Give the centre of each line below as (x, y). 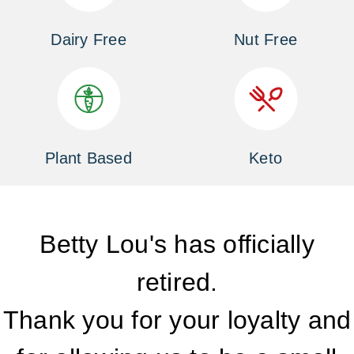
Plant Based (88, 158)
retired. (177, 282)
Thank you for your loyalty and (177, 320)
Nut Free (265, 40)
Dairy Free (88, 40)
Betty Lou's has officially (177, 245)
